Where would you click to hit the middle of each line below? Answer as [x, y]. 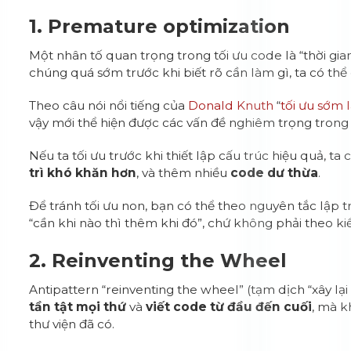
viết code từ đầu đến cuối [229, 307]
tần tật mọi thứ [78, 307]
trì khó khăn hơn [83, 173]
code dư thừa [275, 173]
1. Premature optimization [160, 26]
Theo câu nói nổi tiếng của [109, 105]
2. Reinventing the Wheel [158, 261]
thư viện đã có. [72, 324]
